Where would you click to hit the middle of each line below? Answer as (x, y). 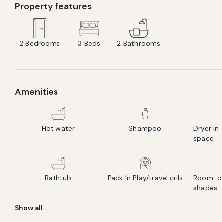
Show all (29, 208)
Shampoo (145, 128)
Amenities (36, 92)
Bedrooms (43, 43)
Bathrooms (142, 43)
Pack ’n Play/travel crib (145, 178)
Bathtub (58, 178)
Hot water (58, 128)
